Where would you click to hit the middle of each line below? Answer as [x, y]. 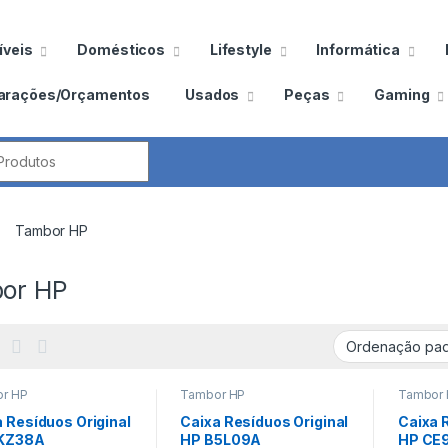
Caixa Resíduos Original [264, 422]
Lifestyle [240, 49]
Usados [212, 94]
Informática [358, 49]
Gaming [402, 94]
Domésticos [121, 49]
